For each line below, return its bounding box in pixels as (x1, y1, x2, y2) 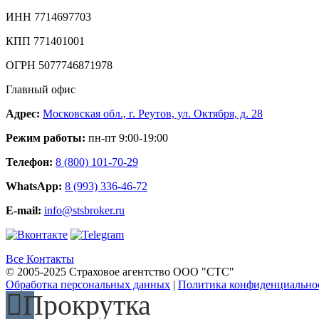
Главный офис (6, 83, 75, 96)
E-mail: (6, 204, 41, 217)
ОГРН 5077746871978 (6, 59, 113, 72)
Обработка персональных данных (6, 278, 170, 291)
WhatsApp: (6, 180, 62, 193)
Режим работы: (6, 132, 85, 145)
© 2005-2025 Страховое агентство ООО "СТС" (6, 266, 234, 278)
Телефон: (6, 156, 53, 169)
